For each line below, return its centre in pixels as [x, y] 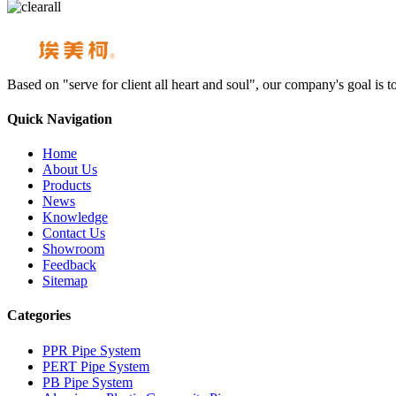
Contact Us [74, 233]
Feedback [69, 265]
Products [67, 186]
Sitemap [65, 281]
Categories [39, 316]
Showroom [73, 249]
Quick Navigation [60, 118]
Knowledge [75, 217]
